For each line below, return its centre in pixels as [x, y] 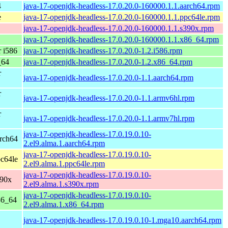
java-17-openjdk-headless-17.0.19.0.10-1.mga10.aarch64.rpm [122, 220]
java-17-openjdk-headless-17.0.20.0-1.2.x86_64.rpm [108, 62]
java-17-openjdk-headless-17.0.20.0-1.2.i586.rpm [103, 50]
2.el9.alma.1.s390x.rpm [61, 184]
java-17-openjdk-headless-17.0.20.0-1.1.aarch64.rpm [108, 77]
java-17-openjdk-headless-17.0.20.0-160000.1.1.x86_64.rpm [121, 39]
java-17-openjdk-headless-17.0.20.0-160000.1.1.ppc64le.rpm [122, 17]
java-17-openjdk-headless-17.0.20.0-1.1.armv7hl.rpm [109, 118]
